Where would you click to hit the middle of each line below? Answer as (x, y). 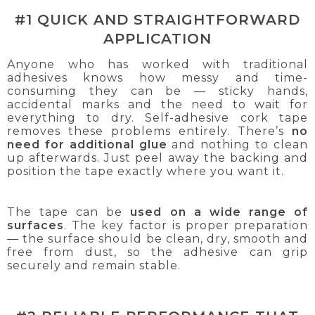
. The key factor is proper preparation (186, 226)
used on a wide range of (219, 212)
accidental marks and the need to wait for (157, 105)
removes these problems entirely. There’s (149, 131)
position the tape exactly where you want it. (146, 172)
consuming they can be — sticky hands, (157, 91)
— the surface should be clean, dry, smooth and (157, 239)
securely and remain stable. (94, 266)
